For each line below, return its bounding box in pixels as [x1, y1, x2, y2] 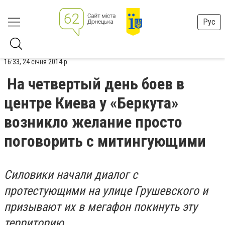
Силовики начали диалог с [4, 168, 138, 182]
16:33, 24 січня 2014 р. [4, 57, 69, 66]
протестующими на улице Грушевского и [4, 184, 208, 198]
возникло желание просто [4, 113, 182, 132]
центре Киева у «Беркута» [4, 93, 178, 113]
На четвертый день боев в [7, 74, 184, 93]
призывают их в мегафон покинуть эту [4, 200, 197, 214]
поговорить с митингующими [4, 132, 206, 151]
